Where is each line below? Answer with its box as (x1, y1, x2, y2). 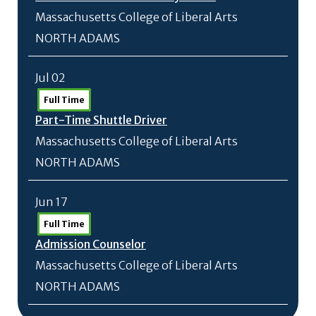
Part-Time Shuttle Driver (35, 113, 167, 127)
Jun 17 (35, 195, 68, 209)
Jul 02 (35, 71, 65, 85)
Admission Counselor (35, 237, 146, 251)
